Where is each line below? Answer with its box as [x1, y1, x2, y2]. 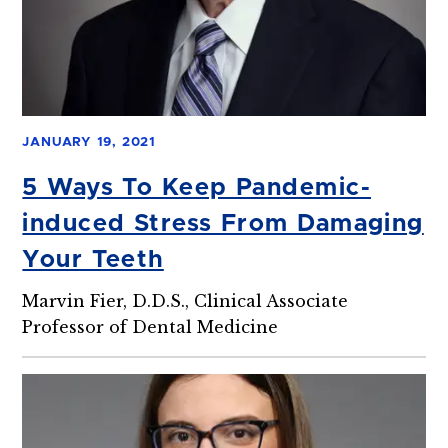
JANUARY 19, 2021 [22, 135, 156, 149]
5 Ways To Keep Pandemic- [22, 175, 372, 200]
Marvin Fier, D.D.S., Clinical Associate [22, 290, 349, 311]
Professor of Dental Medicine [22, 316, 279, 337]
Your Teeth [22, 247, 164, 272]
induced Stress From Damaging [22, 211, 424, 236]
